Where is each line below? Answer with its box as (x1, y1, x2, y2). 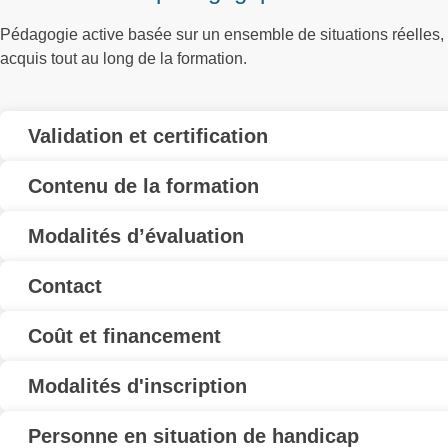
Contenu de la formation (28, 175, 259, 197)
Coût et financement (28, 325, 221, 347)
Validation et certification (28, 125, 268, 147)
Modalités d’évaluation (28, 225, 244, 247)
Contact (28, 275, 102, 297)
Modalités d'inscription (28, 375, 247, 397)
